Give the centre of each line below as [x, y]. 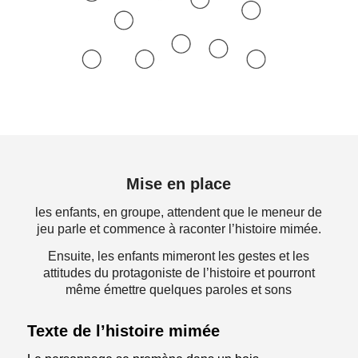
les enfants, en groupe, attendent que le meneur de [179, 212]
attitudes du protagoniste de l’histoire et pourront [179, 273]
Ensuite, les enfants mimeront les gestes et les [179, 257]
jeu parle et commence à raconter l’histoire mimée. [179, 229]
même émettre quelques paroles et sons [179, 290]
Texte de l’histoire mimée [123, 331]
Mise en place [179, 184]
